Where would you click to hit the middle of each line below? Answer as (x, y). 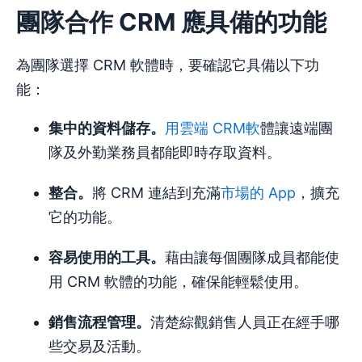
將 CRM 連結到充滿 (156, 193)
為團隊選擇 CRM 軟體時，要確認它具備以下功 (168, 65)
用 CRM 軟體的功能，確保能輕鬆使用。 (178, 282)
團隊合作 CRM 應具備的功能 (171, 22)
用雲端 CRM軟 (213, 128)
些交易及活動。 (99, 347)
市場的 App (258, 193)
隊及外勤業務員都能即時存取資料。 (165, 153)
